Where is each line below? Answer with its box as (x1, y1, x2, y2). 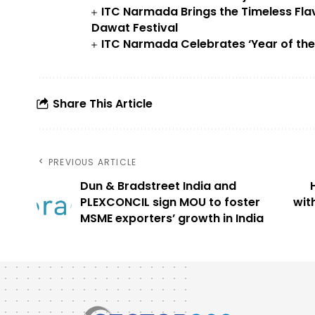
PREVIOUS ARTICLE (49, 156, 137, 169)
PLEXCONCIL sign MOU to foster (80, 194, 260, 211)
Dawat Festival (91, 20, 178, 37)
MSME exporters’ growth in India (80, 210, 264, 227)
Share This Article (53, 95, 153, 112)
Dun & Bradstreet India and (80, 178, 236, 195)
